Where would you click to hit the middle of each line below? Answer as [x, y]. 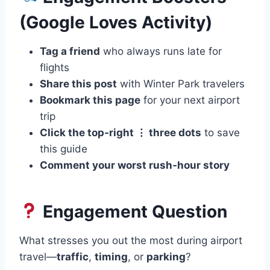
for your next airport [190, 100]
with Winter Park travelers [181, 83]
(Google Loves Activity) [116, 22]
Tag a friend [70, 51]
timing [111, 256]
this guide [64, 149]
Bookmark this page [90, 100]
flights [55, 67]
